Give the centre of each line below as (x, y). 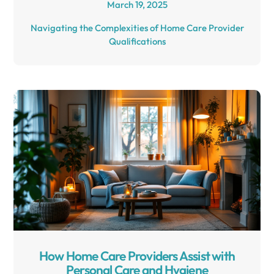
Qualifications (137, 41)
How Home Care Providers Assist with (137, 256)
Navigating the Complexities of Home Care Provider (137, 28)
